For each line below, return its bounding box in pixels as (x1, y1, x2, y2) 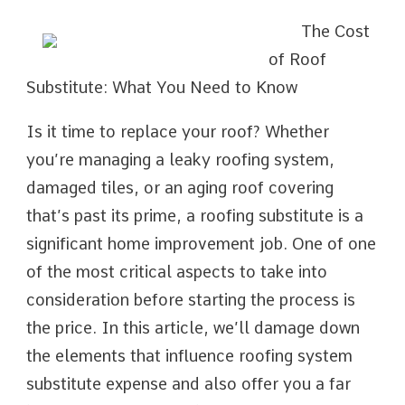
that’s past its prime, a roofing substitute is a (26, 206, 363, 225)
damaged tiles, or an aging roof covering (26, 178, 334, 197)
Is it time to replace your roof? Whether (26, 122, 329, 141)
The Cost (301, 22, 370, 41)
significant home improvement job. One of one (26, 234, 376, 253)
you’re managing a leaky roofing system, (26, 150, 334, 169)
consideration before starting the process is (26, 290, 355, 309)
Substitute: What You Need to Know (26, 78, 297, 97)
